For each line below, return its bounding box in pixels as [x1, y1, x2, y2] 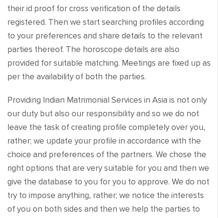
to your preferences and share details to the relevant [7, 30, 202, 41]
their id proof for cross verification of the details [7, 3, 181, 14]
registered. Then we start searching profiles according [7, 17, 204, 27]
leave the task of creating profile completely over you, [7, 122, 205, 132]
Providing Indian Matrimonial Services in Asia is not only [7, 94, 207, 105]
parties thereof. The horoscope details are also [7, 44, 180, 54]
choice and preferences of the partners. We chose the [7, 149, 206, 160]
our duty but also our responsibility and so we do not [7, 108, 199, 119]
